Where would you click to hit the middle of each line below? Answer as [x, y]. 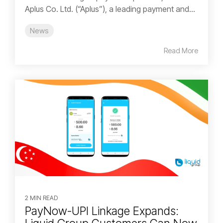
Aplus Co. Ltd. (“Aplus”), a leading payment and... [110, 9]
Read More [181, 51]
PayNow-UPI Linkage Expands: [102, 211]
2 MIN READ [41, 198]
